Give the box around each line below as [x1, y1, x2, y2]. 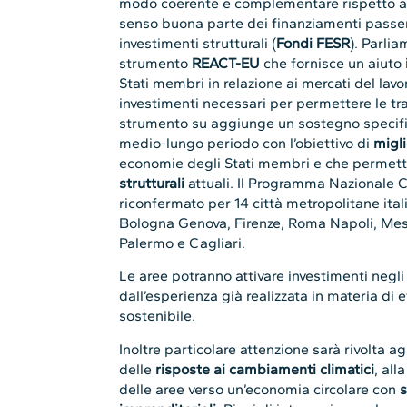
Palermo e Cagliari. [119, 234, 246, 253]
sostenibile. [119, 307, 196, 325]
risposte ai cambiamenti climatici [155, 360, 375, 378]
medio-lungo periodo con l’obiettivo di [119, 134, 374, 153]
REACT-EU [192, 55, 261, 73]
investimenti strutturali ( [119, 35, 277, 53]
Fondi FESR [276, 35, 351, 53]
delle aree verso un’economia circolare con [119, 380, 401, 398]
